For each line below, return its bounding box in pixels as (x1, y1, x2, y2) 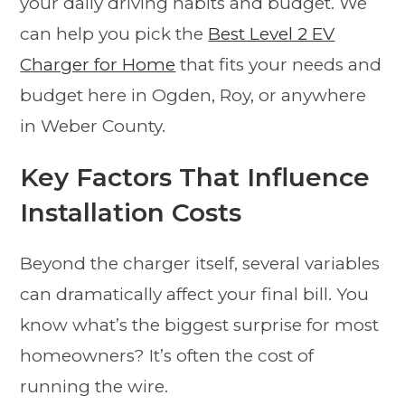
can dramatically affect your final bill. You (20, 283, 370, 305)
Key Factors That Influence (20, 161, 371, 193)
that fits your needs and (175, 53, 382, 75)
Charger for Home (20, 53, 176, 75)
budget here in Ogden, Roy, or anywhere (20, 84, 367, 106)
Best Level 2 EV (208, 23, 335, 44)
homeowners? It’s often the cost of (20, 344, 315, 366)
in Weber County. (20, 115, 166, 137)
